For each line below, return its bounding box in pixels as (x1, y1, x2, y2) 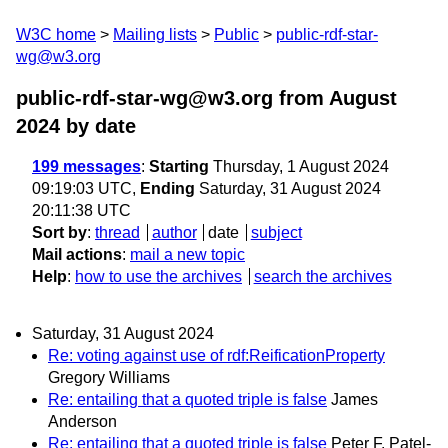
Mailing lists (113, 26, 197, 43)
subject (250, 224, 302, 241)
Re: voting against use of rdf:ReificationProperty (48, 347, 385, 365)
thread (95, 224, 140, 241)
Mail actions (32, 246, 122, 263)
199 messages (32, 158, 141, 175)
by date (60, 115, 136, 137)
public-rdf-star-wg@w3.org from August (16, 87, 397, 109)
